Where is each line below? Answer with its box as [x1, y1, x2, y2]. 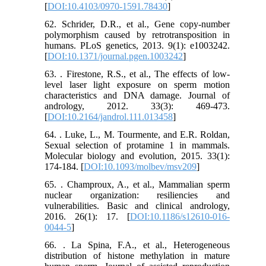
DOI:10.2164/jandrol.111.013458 [47, 112, 173, 122]
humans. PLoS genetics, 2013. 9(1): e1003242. [45, 40, 230, 51]
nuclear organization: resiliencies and [45, 190, 230, 201]
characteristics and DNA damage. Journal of [45, 90, 230, 101]
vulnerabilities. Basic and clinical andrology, [45, 201, 230, 211]
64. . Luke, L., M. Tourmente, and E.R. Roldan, [45, 129, 230, 140]
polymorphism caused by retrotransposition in [45, 30, 230, 40]
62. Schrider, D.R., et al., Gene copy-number [45, 19, 230, 30]
